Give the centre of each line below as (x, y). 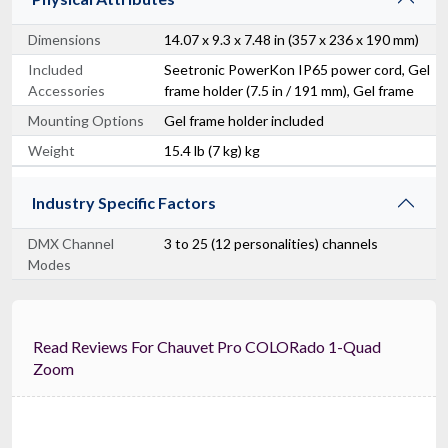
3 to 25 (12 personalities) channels (271, 243)
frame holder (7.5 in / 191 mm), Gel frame (289, 90)
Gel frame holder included (244, 120)
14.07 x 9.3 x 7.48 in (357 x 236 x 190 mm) (291, 39)
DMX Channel (71, 243)
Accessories (66, 90)
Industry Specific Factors (124, 202)
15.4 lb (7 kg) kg (212, 150)
